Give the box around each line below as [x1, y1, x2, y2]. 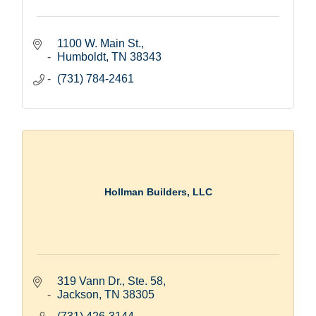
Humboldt [57, 50, 106, 63]
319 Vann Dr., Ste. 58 [57, 274, 163, 287]
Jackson [57, 288, 99, 300]
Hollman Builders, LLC [104, 186, 212, 198]
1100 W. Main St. [57, 37, 141, 49]
